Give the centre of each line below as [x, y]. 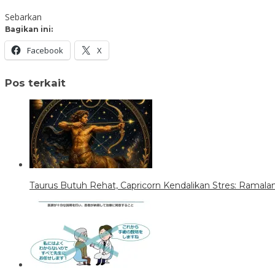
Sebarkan [23, 17]
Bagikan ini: [29, 29]
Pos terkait [35, 83]
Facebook [45, 50]
